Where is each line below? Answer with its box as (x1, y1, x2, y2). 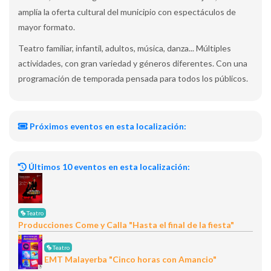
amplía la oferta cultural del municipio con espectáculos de (18, 7, 236, 17)
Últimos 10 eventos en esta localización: (27, 162, 190, 172)
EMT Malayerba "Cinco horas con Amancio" (44, 254, 217, 265)
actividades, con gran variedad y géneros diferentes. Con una (18, 58, 247, 68)
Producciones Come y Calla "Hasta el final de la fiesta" (18, 220, 234, 230)
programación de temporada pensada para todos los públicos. (18, 73, 248, 83)
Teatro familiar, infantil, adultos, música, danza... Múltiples (18, 43, 231, 53)
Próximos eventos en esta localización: (28, 121, 186, 131)
